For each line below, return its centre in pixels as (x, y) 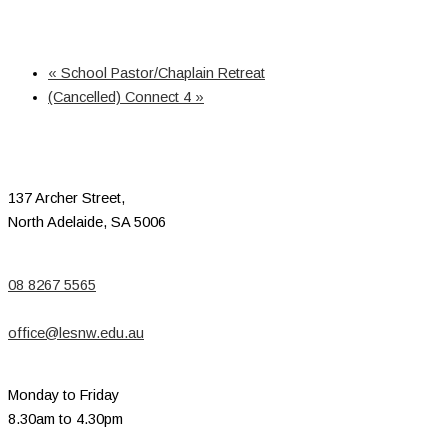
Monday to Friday (63, 395)
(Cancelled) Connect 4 (121, 96)
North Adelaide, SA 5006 (87, 222)
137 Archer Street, (66, 198)
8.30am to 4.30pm (65, 419)
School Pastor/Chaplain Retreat (161, 72)
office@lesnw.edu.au (76, 332)
